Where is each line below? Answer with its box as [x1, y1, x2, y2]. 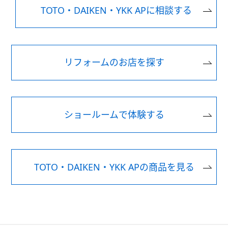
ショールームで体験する [64, 108, 164, 121]
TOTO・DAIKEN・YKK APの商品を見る [34, 160, 194, 173]
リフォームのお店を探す [64, 56, 164, 69]
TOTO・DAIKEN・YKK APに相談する [40, 4, 192, 16]
